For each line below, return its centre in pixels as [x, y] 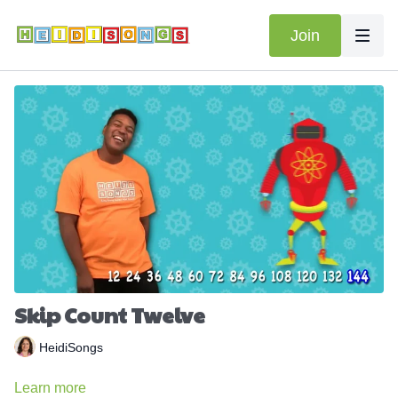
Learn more [50, 388]
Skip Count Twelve [110, 315]
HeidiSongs [71, 347]
